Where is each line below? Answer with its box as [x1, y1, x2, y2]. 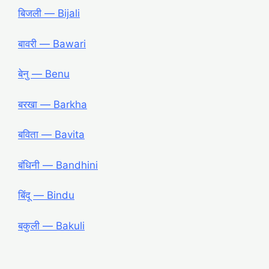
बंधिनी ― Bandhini [18, 159, 98, 171]
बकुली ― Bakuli [18, 219, 85, 232]
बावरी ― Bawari [18, 37, 86, 50]
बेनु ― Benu [18, 68, 70, 80]
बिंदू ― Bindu [18, 189, 74, 202]
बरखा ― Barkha [18, 98, 87, 110]
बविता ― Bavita [18, 128, 85, 141]
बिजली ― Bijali [18, 7, 80, 20]
